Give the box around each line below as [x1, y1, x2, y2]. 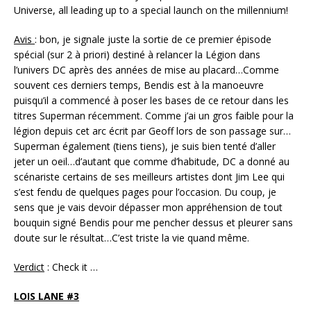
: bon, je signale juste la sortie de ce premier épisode [35, 32, 271, 46]
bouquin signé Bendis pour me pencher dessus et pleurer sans [14, 215, 293, 229]
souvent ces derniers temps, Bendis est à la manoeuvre [14, 78, 264, 92]
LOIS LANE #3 [14, 289, 79, 303]
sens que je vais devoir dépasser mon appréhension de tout [14, 200, 283, 214]
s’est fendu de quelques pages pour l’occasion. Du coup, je [14, 185, 276, 199]
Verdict [14, 260, 44, 274]
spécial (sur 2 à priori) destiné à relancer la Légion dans [14, 47, 260, 61]
